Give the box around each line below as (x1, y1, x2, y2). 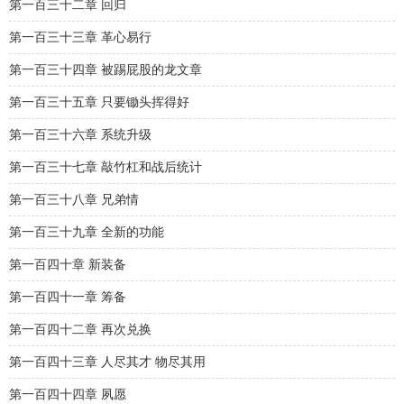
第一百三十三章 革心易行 (9, 31, 151, 44)
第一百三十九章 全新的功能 (9, 225, 164, 239)
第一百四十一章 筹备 (9, 290, 126, 304)
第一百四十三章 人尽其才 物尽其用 (9, 355, 206, 369)
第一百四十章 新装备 (9, 258, 126, 271)
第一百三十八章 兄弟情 (9, 193, 139, 207)
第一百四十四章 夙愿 (9, 388, 126, 401)
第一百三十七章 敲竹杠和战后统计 (9, 161, 202, 174)
